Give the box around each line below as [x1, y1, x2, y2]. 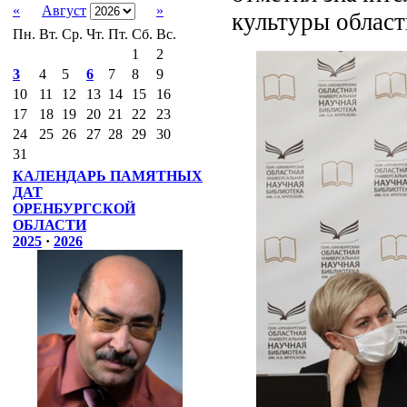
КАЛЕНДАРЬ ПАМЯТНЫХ [13, 168, 203, 184]
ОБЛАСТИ [13, 217, 86, 233]
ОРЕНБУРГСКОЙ [13, 201, 135, 216]
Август [42, 3, 86, 18]
